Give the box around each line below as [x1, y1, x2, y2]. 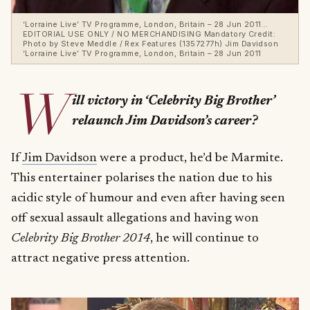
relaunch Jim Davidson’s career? [71, 114, 257, 128]
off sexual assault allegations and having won [11, 212, 259, 226]
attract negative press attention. [11, 252, 190, 266]
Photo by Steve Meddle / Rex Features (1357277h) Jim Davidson [23, 38, 279, 48]
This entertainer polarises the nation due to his [11, 172, 272, 185]
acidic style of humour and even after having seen [11, 192, 285, 206]
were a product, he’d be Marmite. [97, 152, 283, 165]
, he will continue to [150, 232, 259, 246]
